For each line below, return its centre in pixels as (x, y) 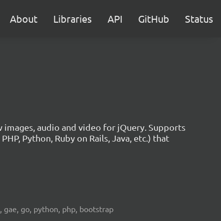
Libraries (73, 18)
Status (199, 18)
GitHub (154, 18)
